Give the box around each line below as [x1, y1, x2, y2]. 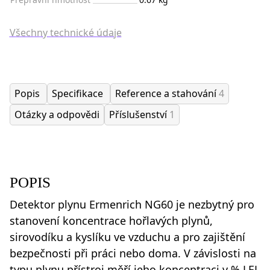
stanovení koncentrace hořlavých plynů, [10, 213, 213, 228]
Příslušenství [109, 107, 169, 121]
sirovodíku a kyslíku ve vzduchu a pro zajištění [10, 229, 245, 244]
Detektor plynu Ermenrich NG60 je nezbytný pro [10, 196, 254, 212]
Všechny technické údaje [10, 25, 122, 39]
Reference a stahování [115, 86, 219, 100]
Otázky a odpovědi [14, 107, 99, 121]
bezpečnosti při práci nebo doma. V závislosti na [10, 245, 256, 260]
